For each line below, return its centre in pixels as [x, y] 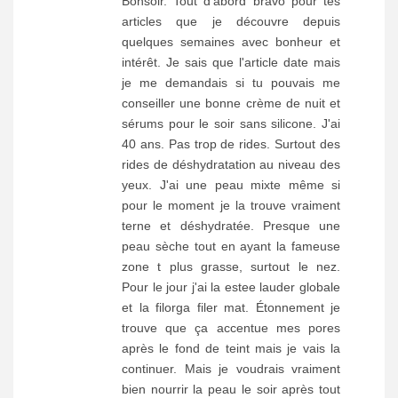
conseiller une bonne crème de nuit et [231, 103]
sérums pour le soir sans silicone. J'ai [231, 123]
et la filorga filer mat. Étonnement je [231, 307]
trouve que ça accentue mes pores [231, 327]
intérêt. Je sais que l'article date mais [231, 62]
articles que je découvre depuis [231, 21]
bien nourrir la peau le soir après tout [231, 389]
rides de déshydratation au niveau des [231, 164]
